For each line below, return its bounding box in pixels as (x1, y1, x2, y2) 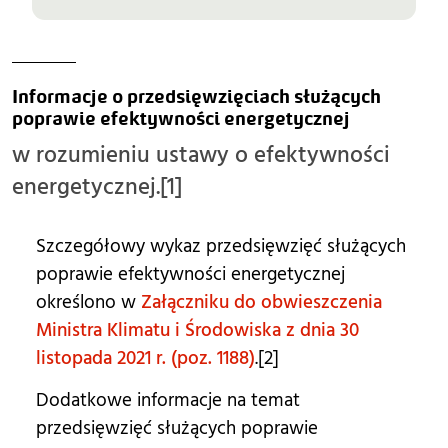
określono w (36, 288, 141, 316)
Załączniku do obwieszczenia (141, 288, 382, 316)
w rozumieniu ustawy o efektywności (12, 138, 390, 171)
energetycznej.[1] (12, 170, 182, 203)
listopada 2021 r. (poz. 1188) (36, 344, 255, 372)
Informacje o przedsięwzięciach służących (12, 84, 381, 108)
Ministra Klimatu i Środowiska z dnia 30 (36, 316, 359, 344)
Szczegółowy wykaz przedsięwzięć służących (36, 232, 406, 260)
